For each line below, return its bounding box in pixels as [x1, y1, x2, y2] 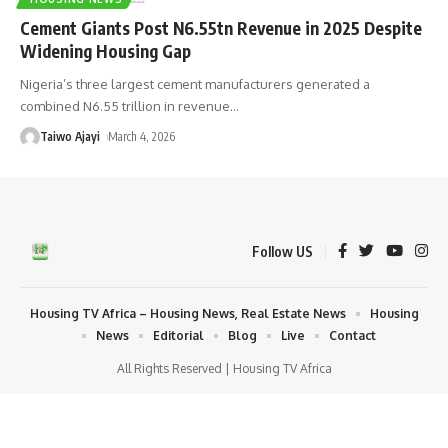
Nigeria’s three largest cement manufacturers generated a [20, 75, 370, 92]
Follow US [252, 242, 313, 260]
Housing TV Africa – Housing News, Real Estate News [29, 305, 346, 321]
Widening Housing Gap [20, 39, 191, 62]
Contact [329, 327, 376, 343]
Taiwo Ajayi [40, 128, 100, 144]
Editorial [153, 327, 204, 343]
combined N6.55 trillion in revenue [20, 97, 230, 114]
